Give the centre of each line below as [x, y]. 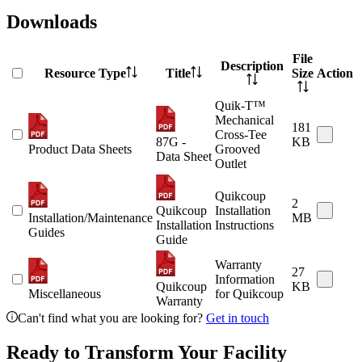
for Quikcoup [249, 294]
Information [245, 280]
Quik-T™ [240, 106]
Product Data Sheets [80, 149]
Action [335, 74]
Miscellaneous [65, 294]
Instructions [244, 225]
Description [252, 66]
